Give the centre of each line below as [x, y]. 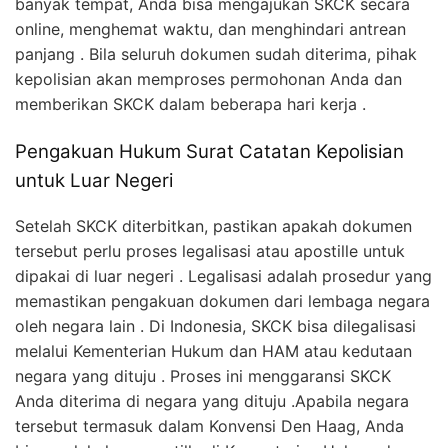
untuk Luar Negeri [94, 181]
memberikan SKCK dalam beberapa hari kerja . [190, 104]
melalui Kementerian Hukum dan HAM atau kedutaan [213, 350]
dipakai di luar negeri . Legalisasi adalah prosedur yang [223, 275]
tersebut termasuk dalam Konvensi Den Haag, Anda [209, 425]
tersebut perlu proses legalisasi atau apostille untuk [210, 250]
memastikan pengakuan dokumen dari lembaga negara [222, 300]
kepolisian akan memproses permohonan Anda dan [208, 79]
